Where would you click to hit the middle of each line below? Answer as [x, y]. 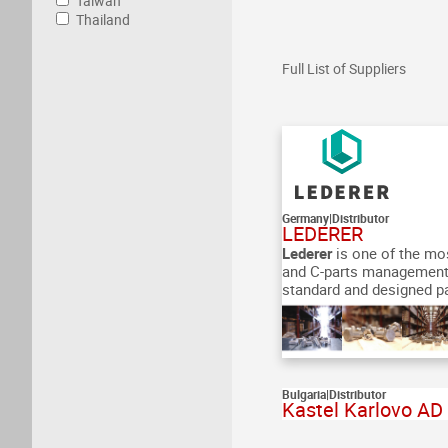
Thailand [103, 19]
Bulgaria [304, 394]
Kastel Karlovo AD [362, 409]
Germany [305, 218]
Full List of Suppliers [344, 68]
